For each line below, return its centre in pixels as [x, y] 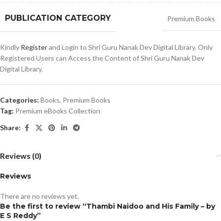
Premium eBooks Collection [58, 110]
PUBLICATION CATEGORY [58, 18]
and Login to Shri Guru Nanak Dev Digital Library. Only [130, 47]
